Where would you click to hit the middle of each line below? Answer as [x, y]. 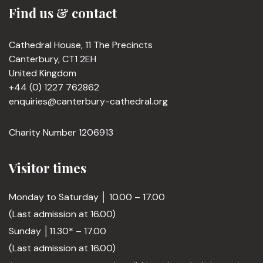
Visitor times [48, 168]
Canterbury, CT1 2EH [53, 59]
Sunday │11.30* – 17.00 [58, 231]
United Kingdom [43, 73]
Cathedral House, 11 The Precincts [81, 45]
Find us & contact [63, 13]
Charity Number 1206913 [61, 132]
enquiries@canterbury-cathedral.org [88, 101]
